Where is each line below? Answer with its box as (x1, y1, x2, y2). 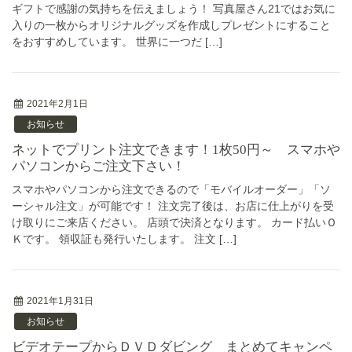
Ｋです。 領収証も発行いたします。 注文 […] (12, 232, 236, 245)
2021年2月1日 (27, 98, 88, 109)
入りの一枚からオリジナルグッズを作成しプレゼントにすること (12, 18, 331, 31)
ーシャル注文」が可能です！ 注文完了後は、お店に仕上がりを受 (12, 199, 334, 212)
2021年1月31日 (27, 295, 93, 306)
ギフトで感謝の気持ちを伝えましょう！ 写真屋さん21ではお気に (12, 2, 335, 15)
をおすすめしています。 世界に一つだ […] (12, 35, 222, 48)
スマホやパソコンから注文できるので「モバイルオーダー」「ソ (12, 182, 331, 196)
